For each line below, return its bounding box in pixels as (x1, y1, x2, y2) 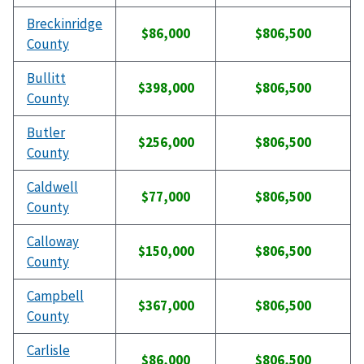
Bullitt (27, 69, 66, 88)
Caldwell (27, 178, 78, 197)
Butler (27, 123, 65, 142)
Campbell (27, 287, 84, 305)
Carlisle (27, 341, 70, 360)
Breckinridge (27, 15, 102, 33)
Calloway (27, 232, 79, 251)
